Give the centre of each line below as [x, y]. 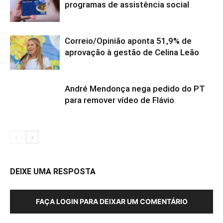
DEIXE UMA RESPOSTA [53, 171]
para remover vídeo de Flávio [119, 100]
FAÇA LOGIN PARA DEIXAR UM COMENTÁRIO [111, 201]
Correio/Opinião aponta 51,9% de [128, 41]
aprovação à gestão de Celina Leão [132, 52]
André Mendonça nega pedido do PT [135, 88]
